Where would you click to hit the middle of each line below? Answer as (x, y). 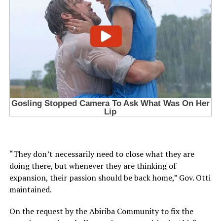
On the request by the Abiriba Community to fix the (101, 211)
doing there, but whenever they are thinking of (92, 166)
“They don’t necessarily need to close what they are (102, 154)
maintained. (30, 190)
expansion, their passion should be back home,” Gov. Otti (110, 178)
